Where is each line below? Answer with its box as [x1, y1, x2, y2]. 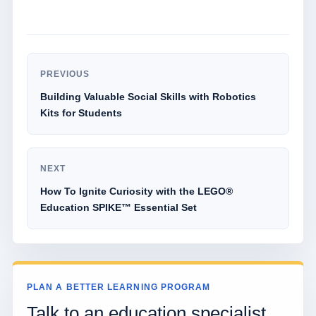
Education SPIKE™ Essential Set [40, 201, 197, 213]
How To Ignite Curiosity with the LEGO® [40, 185, 233, 197]
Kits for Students [40, 107, 122, 119]
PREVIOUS [40, 68, 90, 79]
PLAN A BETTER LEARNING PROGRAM [27, 281, 211, 292]
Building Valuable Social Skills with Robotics [40, 90, 256, 102]
